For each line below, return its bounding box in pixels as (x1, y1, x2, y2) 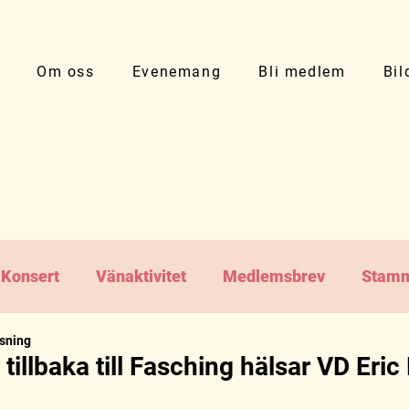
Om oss (37, 63, 95, 80)
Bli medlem (258, 63, 346, 80)
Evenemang (131, 63, 222, 80)
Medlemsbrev (223, 267, 325, 286)
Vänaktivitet (96, 267, 186, 286)
